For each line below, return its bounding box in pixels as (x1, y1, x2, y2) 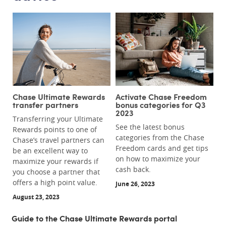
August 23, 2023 (13, 193, 60, 202)
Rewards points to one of (13, 125, 97, 135)
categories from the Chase (116, 133, 204, 143)
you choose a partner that (13, 167, 100, 177)
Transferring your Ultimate (13, 114, 103, 124)
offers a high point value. (13, 178, 97, 188)
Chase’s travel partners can (13, 135, 104, 145)
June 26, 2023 (116, 180, 155, 189)
